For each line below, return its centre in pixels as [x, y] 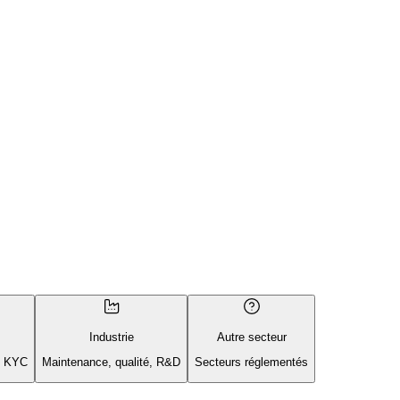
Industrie [111, 337]
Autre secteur [251, 337]
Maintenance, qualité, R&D [111, 362]
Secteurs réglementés [251, 362]
